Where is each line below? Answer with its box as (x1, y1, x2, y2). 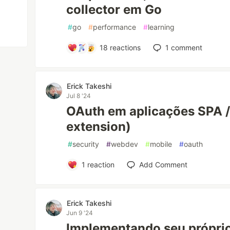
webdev (111, 140, 139, 148)
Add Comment (139, 160, 187, 169)
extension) (66, 119, 131, 134)
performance (93, 23, 137, 31)
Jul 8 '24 (66, 92, 91, 100)
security (72, 140, 100, 148)
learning (148, 23, 175, 31)
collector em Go (66, 2, 162, 17)
